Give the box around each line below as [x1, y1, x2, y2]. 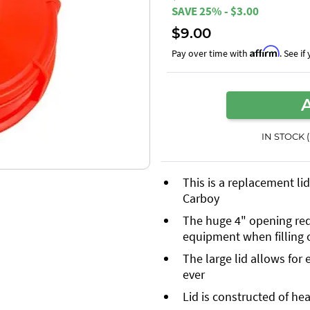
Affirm [250, 44, 280, 57]
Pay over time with [172, 46, 250, 60]
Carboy [182, 190, 219, 206]
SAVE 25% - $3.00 [172, 3, 259, 19]
